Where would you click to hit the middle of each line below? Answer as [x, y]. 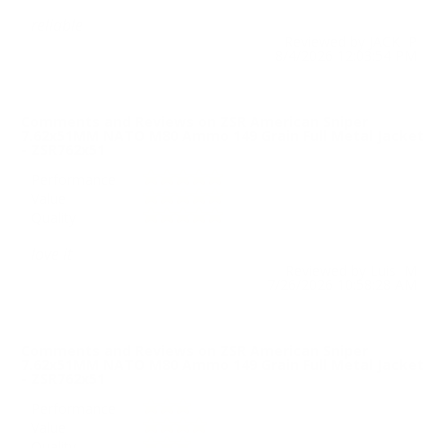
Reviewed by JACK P [350, 41]
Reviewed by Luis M [351, 270]
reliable [57, 24]
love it [51, 253]
